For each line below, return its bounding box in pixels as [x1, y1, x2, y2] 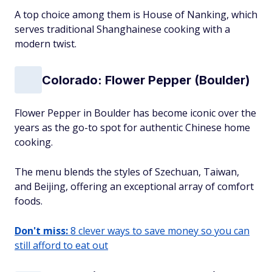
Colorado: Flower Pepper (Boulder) [42, 72, 250, 87]
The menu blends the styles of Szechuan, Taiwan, [15, 165, 239, 178]
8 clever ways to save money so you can [68, 224, 250, 237]
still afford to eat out [15, 239, 108, 252]
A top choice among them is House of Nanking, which [15, 8, 257, 21]
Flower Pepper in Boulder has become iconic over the [15, 106, 256, 120]
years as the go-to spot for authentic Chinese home [15, 121, 250, 134]
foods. [15, 194, 42, 208]
